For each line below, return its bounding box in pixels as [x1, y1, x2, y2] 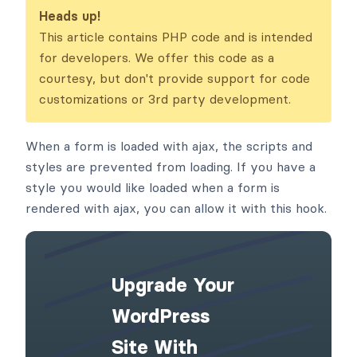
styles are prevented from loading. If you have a [25, 226, 316, 242]
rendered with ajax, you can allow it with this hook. [25, 267, 327, 284]
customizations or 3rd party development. [39, 158, 291, 175]
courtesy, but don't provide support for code [39, 137, 310, 154]
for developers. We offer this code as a [39, 116, 274, 133]
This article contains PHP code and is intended [39, 96, 312, 112]
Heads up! [39, 75, 100, 92]
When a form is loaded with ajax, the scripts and [25, 205, 312, 222]
